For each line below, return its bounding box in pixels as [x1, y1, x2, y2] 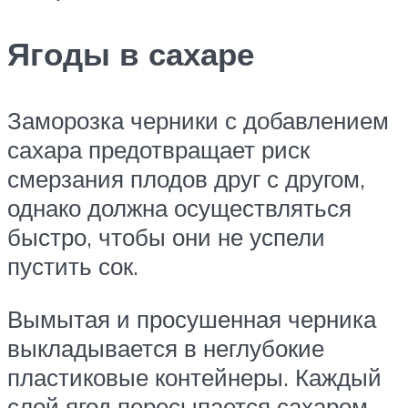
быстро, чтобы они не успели [7, 222, 325, 252]
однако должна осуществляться [7, 193, 352, 223]
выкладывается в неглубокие [7, 332, 324, 362]
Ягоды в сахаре [7, 34, 254, 75]
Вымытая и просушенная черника [7, 303, 376, 333]
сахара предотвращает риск [7, 135, 310, 165]
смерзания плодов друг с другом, [7, 164, 365, 194]
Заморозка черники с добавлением [7, 106, 389, 136]
